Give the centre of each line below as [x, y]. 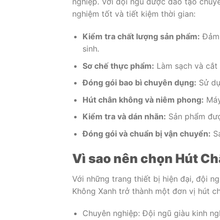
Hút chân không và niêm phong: [143, 99]
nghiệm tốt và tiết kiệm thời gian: [134, 14]
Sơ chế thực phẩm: [118, 66]
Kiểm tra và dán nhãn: [124, 117]
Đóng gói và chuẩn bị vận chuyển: [146, 134]
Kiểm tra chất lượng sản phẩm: [141, 37]
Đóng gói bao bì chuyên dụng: [139, 83]
